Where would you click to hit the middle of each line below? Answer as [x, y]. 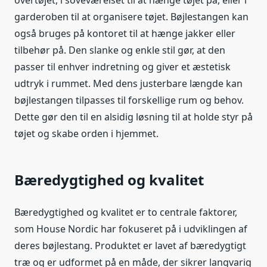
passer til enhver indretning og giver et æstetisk [122, 67]
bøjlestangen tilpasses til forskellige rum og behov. [129, 100]
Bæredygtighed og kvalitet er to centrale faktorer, [126, 212]
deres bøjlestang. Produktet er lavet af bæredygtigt [130, 246]
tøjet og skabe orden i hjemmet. [86, 134]
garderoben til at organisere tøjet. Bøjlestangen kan [131, 17]
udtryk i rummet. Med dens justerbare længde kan [128, 84]
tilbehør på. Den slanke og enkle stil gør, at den [120, 50]
